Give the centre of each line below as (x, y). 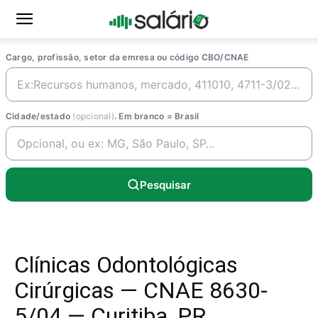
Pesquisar (165, 185)
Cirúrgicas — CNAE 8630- (141, 290)
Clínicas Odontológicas (126, 265)
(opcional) (93, 116)
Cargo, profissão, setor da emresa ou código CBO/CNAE (127, 57)
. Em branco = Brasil (157, 116)
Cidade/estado (39, 116)
